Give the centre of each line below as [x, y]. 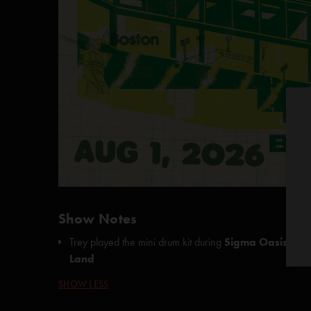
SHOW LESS [84, 284]
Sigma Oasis [256, 242]
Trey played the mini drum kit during [147, 242]
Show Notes [98, 219]
